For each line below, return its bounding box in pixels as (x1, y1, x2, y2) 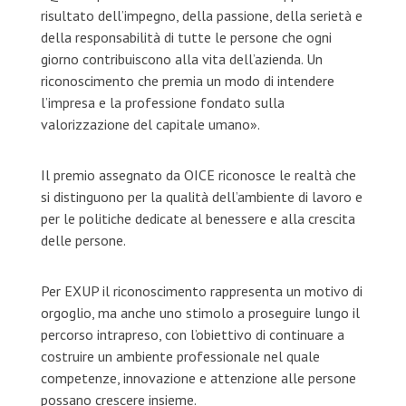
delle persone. (40, 231, 126, 249)
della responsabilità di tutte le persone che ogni (40, 28, 332, 46)
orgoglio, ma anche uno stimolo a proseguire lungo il (40, 304, 360, 322)
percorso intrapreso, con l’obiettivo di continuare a (40, 325, 344, 343)
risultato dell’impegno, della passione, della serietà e (40, 6, 362, 24)
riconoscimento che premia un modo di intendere (40, 72, 334, 90)
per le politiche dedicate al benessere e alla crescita (40, 209, 355, 227)
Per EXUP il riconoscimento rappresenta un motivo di (40, 282, 362, 300)
